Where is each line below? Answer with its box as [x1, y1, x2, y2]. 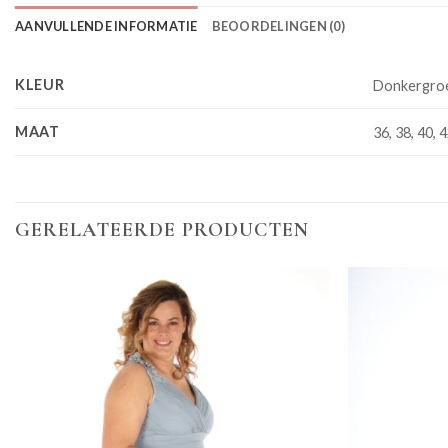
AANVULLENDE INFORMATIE [15, 18, 198, 35]
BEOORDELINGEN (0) [211, 18, 345, 35]
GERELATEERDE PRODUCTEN [15, 218, 309, 243]
